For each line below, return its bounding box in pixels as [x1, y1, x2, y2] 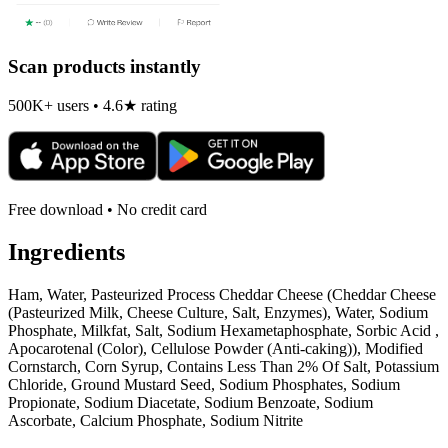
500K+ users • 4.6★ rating [8, 97, 177, 115]
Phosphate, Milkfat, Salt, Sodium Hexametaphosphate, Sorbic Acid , [8, 322, 439, 340]
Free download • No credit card [8, 201, 207, 219]
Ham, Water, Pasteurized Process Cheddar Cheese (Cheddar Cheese [8, 286, 436, 304]
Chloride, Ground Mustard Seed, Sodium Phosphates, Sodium [8, 376, 400, 394]
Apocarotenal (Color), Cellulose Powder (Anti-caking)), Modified [8, 340, 423, 358]
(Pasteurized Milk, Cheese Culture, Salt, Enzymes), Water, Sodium [8, 304, 428, 322]
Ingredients [8, 239, 125, 266]
